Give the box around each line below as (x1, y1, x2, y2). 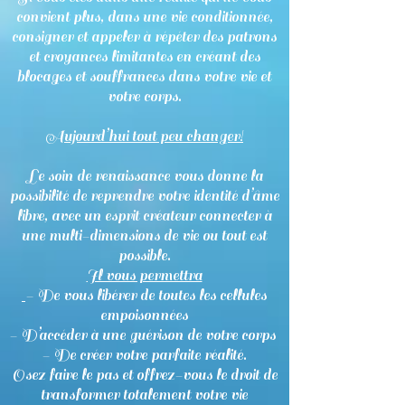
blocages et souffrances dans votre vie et (17, 68, 271, 86)
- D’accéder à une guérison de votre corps (9, 326, 279, 344)
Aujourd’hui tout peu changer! (45, 127, 243, 146)
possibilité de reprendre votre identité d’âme (9, 187, 279, 205)
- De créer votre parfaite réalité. (42, 346, 247, 364)
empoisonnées (100, 306, 188, 325)
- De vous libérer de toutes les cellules (25, 287, 267, 305)
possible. (118, 247, 171, 265)
